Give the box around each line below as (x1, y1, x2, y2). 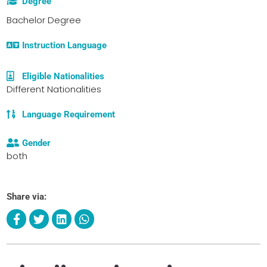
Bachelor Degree (7, 13, 81, 26)
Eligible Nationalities (22, 70, 105, 82)
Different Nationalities (7, 82, 101, 95)
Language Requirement (22, 108, 116, 120)
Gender (22, 137, 51, 148)
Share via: (7, 191, 46, 202)
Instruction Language (22, 39, 107, 51)
